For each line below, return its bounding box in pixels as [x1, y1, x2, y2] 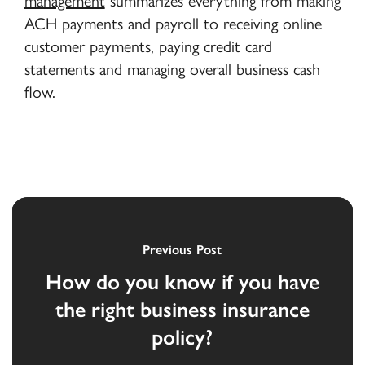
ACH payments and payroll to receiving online [24, 14, 322, 34]
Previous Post [143, 242, 222, 258]
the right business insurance [55, 297, 310, 323]
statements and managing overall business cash [24, 59, 320, 80]
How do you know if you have [45, 269, 319, 296]
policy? [152, 324, 213, 351]
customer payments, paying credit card [24, 37, 272, 57]
